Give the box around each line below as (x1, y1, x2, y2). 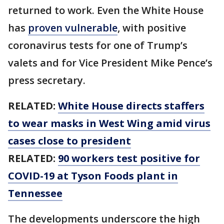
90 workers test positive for (58, 151, 200, 165)
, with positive (117, 21, 186, 34)
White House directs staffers (58, 99, 204, 112)
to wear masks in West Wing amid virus (8, 116, 210, 130)
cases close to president (8, 134, 131, 147)
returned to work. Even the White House (8, 3, 203, 17)
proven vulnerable (28, 21, 117, 34)
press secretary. (8, 73, 85, 87)
